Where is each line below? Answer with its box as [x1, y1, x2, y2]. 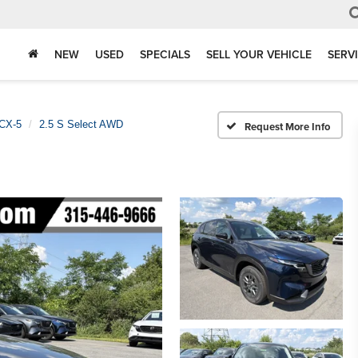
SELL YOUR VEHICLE [206, 46, 312, 63]
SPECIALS [140, 46, 190, 63]
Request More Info [244, 118, 330, 134]
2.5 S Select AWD [39, 118, 123, 130]
